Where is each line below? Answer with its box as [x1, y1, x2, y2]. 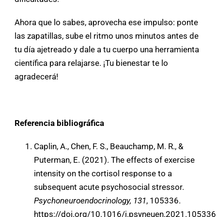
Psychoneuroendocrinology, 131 [34, 195, 146, 205]
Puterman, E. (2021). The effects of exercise [34, 155, 195, 165]
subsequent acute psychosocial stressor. [34, 182, 184, 192]
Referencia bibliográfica [15, 118, 104, 128]
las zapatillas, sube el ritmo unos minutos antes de [15, 31, 199, 41]
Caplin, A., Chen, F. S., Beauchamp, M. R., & [34, 141, 184, 151]
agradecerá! [15, 71, 58, 81]
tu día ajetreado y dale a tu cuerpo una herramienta [15, 44, 199, 54]
